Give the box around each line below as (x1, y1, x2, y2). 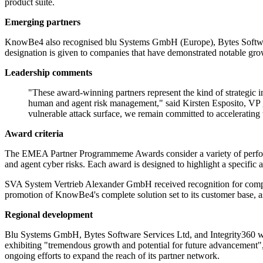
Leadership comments (5, 68, 92, 78)
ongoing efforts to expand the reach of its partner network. (5, 251, 220, 261)
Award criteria (5, 129, 63, 139)
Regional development (5, 210, 93, 220)
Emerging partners (5, 17, 80, 28)
